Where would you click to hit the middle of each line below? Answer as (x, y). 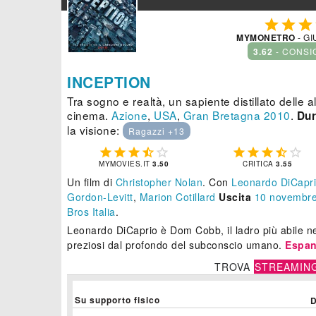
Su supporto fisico (117, 300)
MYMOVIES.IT (126, 164)
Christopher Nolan (159, 182)
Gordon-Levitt (100, 197)
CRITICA (260, 164)
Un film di (91, 182)
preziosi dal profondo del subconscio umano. (176, 245)
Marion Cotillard (177, 197)
